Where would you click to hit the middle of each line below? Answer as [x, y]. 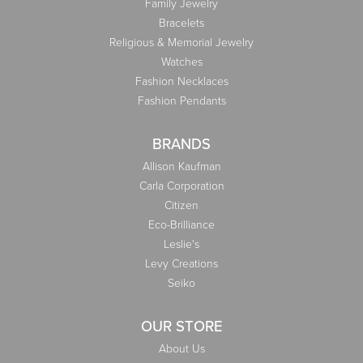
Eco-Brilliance [181, 224]
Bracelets [181, 23]
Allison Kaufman [181, 166]
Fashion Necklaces [181, 81]
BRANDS [181, 143]
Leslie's [181, 244]
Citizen [181, 205]
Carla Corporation [181, 186]
